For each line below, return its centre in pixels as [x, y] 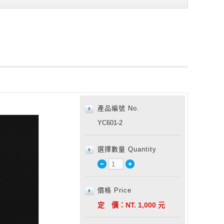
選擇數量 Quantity [127, 149]
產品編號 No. [118, 108]
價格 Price [114, 190]
